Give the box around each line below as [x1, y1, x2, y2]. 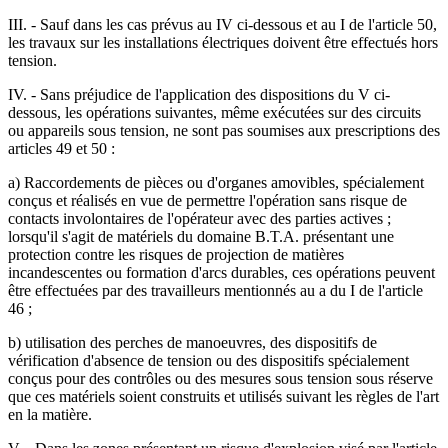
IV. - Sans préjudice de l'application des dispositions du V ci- [8, 86, 390, 104]
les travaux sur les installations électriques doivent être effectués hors [8, 34, 438, 52]
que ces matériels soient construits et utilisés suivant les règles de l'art [8, 388, 439, 406]
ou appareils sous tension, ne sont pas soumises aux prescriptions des [8, 122, 440, 140]
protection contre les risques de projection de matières [8, 246, 344, 264]
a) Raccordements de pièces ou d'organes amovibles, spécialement [8, 174, 424, 192]
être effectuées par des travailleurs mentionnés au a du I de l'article [8, 282, 423, 300]
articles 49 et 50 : [8, 140, 115, 158]
